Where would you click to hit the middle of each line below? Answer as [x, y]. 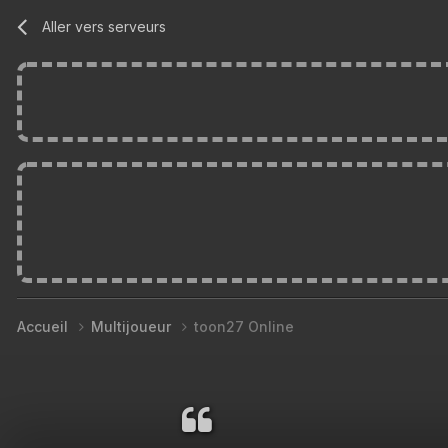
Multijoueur [133, 326]
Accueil [44, 326]
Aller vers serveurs [104, 26]
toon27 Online [244, 326]
